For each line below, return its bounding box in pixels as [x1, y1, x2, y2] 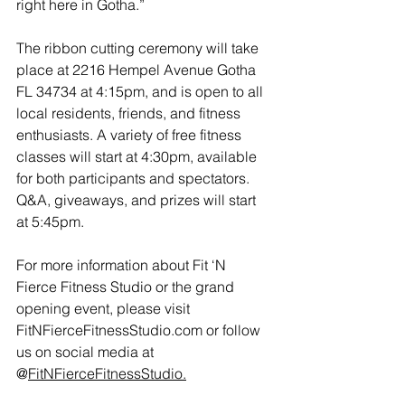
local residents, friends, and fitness [16, 103, 244, 122]
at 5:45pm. [16, 212, 84, 231]
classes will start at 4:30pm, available [16, 146, 260, 165]
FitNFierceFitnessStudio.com [16, 320, 202, 339]
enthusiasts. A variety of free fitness [16, 125, 245, 144]
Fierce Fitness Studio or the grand [16, 277, 238, 296]
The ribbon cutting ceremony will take [16, 38, 262, 57]
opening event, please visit [16, 298, 193, 317]
